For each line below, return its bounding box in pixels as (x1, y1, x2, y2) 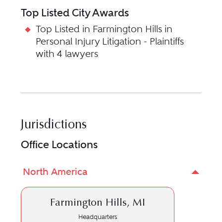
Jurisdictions (21, 119, 87, 132)
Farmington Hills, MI (50, 198, 146, 209)
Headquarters (78, 213, 117, 221)
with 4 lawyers (36, 48, 99, 60)
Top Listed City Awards (21, 6, 129, 19)
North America (23, 166, 88, 178)
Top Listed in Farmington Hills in (36, 23, 173, 35)
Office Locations (21, 138, 98, 151)
